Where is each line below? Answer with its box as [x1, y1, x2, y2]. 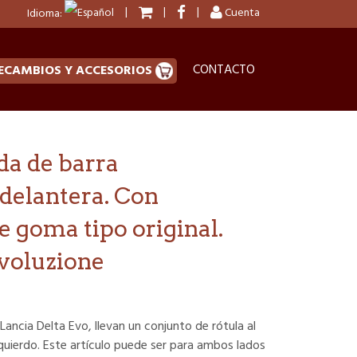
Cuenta [222, 4, 260, 22]
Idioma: [27, 4, 65, 23]
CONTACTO [193, 59, 255, 80]
